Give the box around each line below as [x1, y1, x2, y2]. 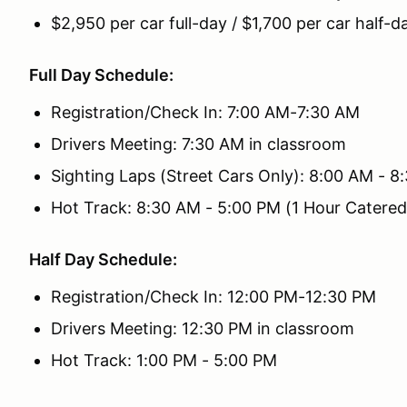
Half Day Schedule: [29, 250, 177, 269]
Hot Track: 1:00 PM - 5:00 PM [51, 351, 282, 370]
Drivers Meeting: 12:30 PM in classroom [51, 319, 354, 338]
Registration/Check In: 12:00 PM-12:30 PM [51, 287, 376, 306]
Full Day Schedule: [29, 65, 174, 84]
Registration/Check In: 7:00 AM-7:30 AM [51, 103, 360, 122]
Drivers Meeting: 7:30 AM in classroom [51, 134, 346, 154]
